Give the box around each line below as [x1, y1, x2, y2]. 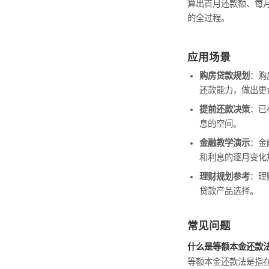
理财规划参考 [199, 171, 250, 181]
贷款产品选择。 [199, 186, 258, 196]
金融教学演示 [199, 138, 250, 148]
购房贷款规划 [199, 70, 250, 80]
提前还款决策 [199, 104, 250, 114]
